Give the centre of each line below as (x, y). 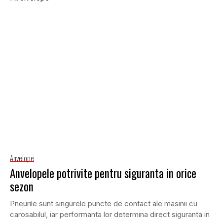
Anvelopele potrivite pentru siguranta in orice (103, 173)
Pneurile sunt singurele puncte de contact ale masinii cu (104, 203)
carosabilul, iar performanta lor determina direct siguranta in (110, 214)
